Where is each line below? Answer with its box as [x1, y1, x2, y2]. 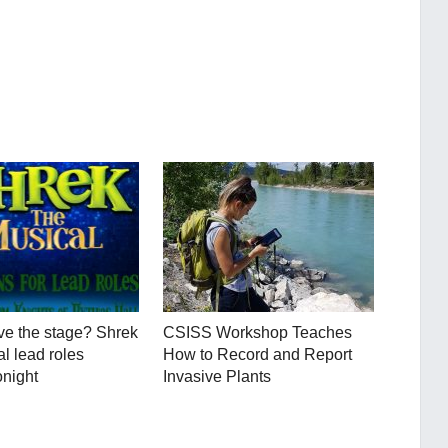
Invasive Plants [163, 367, 272, 385]
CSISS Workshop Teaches [163, 323, 353, 341]
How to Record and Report [163, 345, 353, 363]
